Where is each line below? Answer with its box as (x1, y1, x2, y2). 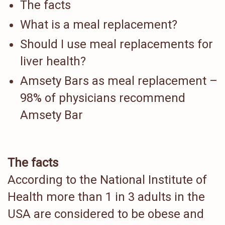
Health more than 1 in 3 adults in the (8, 190, 205, 204)
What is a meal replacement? (20, 17, 177, 32)
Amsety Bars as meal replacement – (20, 73, 217, 88)
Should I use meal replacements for (20, 37, 213, 51)
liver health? (20, 54, 86, 68)
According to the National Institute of (8, 173, 207, 187)
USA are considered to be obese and (8, 207, 204, 221)
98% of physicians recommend (20, 90, 185, 105)
